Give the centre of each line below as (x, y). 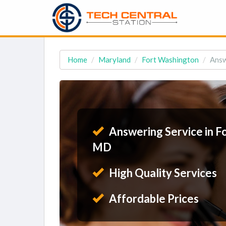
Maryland (115, 60)
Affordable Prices (153, 199)
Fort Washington (170, 60)
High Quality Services (162, 173)
